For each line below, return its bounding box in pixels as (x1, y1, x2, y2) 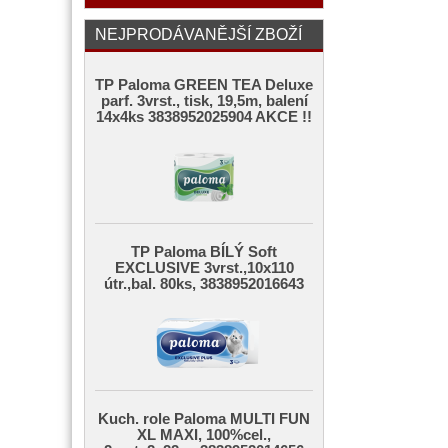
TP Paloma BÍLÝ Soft (131, 244, 277, 260)
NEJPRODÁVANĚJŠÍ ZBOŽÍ (95, 25, 302, 43)
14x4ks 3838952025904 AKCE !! (96, 109, 312, 125)
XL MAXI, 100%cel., (137, 427, 271, 443)
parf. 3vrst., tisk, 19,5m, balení (100, 93, 308, 109)
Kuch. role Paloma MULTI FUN (98, 411, 310, 427)
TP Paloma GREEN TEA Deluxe (95, 77, 313, 93)
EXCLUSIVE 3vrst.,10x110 (114, 260, 294, 276)
